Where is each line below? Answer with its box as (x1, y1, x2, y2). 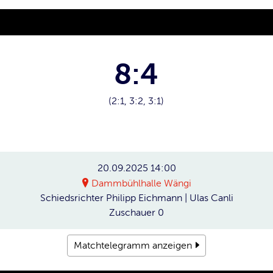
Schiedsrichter (40, 193, 104, 204)
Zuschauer (109, 207, 155, 218)
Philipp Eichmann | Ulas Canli (105, 193, 233, 204)
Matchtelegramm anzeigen (74, 240, 192, 251)
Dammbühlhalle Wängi (91, 178, 191, 189)
